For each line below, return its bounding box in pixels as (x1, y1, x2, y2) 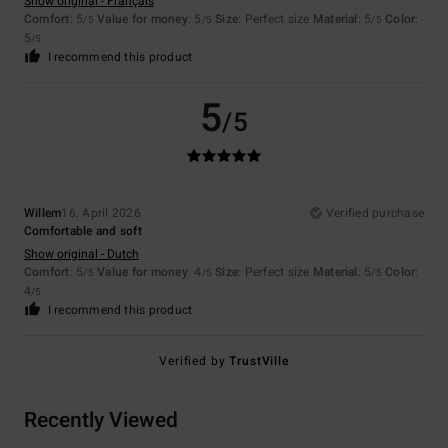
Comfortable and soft (24, 222, 142, 241)
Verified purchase (325, 204, 424, 223)
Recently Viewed (24, 405, 178, 437)
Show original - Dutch (24, 245, 139, 264)
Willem (24, 204, 62, 223)
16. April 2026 (61, 204, 141, 223)
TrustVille (229, 352, 289, 371)
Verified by (159, 352, 230, 371)
